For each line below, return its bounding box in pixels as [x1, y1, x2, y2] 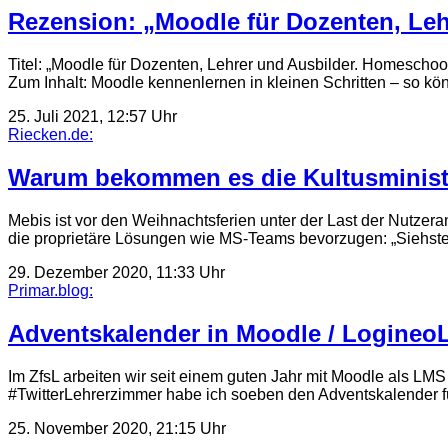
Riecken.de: [8, 126, 93, 144]
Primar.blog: [8, 282, 93, 300]
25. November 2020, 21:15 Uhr [8, 419, 226, 437]
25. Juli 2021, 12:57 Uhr [8, 108, 177, 126]
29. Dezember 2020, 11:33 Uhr [8, 264, 225, 282]
